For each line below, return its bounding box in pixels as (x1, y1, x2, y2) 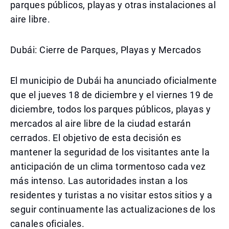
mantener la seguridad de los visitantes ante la (10, 147, 210, 157)
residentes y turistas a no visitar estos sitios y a (10, 190, 212, 200)
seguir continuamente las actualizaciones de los (10, 204, 216, 215)
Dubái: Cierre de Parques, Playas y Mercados (10, 44, 201, 55)
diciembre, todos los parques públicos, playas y (10, 104, 211, 114)
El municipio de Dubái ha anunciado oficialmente (10, 75, 217, 86)
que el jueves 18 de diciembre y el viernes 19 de (10, 89, 214, 100)
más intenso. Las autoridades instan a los (10, 175, 188, 186)
